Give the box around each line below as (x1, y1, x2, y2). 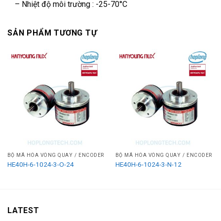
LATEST (7, 206, 39, 216)
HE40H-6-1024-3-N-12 (115, 160, 182, 168)
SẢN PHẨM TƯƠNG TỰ (7, 28, 97, 38)
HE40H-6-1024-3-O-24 (7, 160, 74, 168)
